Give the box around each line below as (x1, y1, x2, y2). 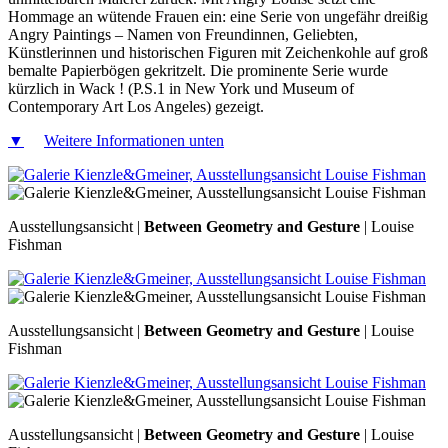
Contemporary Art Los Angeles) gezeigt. (8, 97, 264, 115)
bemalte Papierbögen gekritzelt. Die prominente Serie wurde (8, 61, 388, 79)
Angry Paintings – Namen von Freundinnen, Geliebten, (8, 25, 358, 43)
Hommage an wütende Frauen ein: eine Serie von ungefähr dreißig (8, 7, 428, 25)
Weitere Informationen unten (44, 131, 224, 149)
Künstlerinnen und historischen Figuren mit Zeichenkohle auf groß (8, 43, 428, 61)
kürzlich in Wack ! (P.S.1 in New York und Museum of (8, 79, 354, 97)
